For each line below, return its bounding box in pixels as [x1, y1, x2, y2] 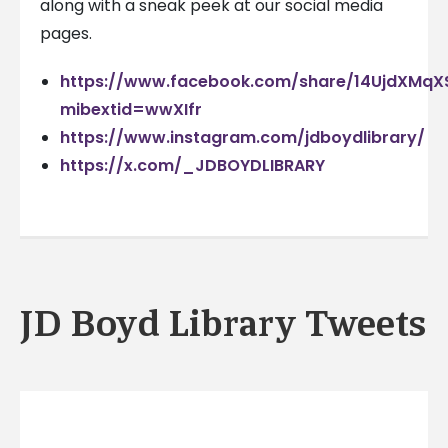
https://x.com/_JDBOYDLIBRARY [59, 154, 325, 178]
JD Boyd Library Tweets [19, 299, 426, 347]
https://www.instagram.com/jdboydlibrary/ [59, 126, 425, 150]
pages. [39, 22, 92, 46]
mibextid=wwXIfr [59, 98, 202, 122]
